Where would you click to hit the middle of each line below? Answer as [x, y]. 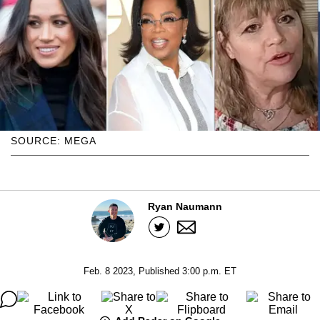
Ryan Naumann [185, 206]
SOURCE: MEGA [54, 140]
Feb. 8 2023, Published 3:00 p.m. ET [160, 271]
